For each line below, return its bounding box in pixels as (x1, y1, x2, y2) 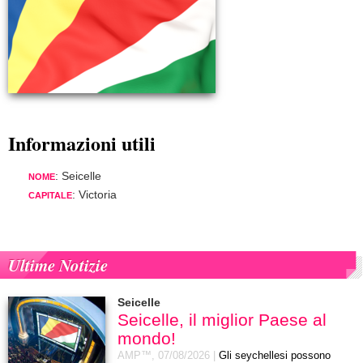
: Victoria (72, 188, 117, 202)
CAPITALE (28, 190, 72, 201)
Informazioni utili (8, 129, 156, 158)
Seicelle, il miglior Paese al (117, 310, 327, 330)
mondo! (117, 329, 176, 348)
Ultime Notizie (8, 253, 108, 278)
